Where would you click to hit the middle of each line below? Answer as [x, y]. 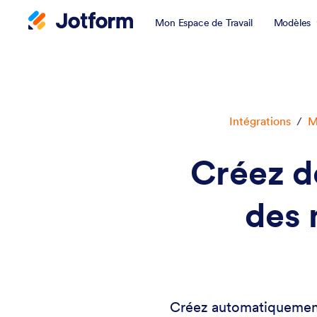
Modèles [292, 23]
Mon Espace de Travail [204, 23]
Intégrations [260, 121]
